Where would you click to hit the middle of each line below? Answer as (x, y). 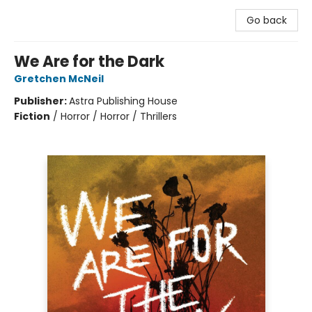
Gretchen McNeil (59, 79)
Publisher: (41, 101)
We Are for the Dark (89, 62)
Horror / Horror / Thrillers (119, 116)
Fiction (32, 116)
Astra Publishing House (123, 101)
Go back (267, 20)
